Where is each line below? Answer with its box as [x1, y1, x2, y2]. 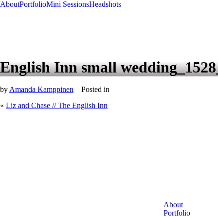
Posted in [81, 85, 109, 93]
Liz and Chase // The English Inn [6, 101, 108, 109]
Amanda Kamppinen [9, 85, 73, 93]
